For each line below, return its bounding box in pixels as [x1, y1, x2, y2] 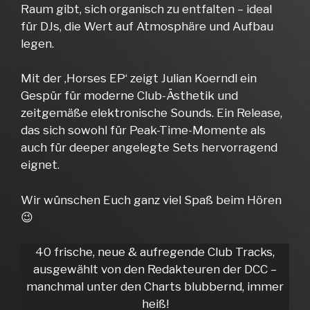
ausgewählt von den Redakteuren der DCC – [33, 262, 277, 277]
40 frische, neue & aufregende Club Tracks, [35, 245, 275, 259]
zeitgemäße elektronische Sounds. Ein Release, [21, 106, 282, 120]
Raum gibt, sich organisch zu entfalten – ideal [21, 1, 272, 16]
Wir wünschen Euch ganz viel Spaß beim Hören [21, 192, 282, 207]
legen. [21, 36, 54, 51]
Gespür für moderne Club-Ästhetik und [21, 89, 238, 103]
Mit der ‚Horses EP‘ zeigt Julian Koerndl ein [21, 71, 257, 86]
